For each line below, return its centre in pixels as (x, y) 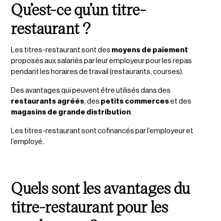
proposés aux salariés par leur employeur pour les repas (102, 61)
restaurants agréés (48, 101)
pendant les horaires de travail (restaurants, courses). (97, 72)
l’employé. (28, 142)
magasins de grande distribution (71, 112)
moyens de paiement (150, 50)
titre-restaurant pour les (90, 206)
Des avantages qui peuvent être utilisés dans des (91, 90)
